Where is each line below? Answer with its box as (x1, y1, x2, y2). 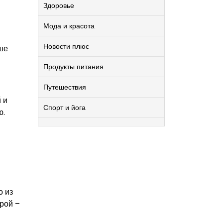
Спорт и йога (43, 103, 86, 112)
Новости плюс (43, 41, 89, 51)
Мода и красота (43, 21, 95, 31)
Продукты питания (43, 62, 104, 72)
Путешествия (43, 82, 86, 92)
